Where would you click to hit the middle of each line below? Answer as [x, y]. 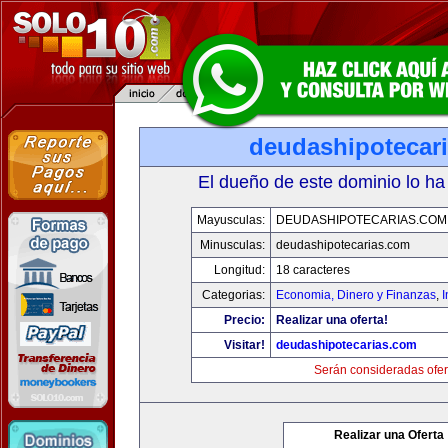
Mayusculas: [231, 220]
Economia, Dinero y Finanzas [356, 295]
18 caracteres [313, 270]
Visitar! [244, 345]
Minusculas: [232, 245]
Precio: [244, 320]
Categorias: [233, 295]
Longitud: [239, 270]
